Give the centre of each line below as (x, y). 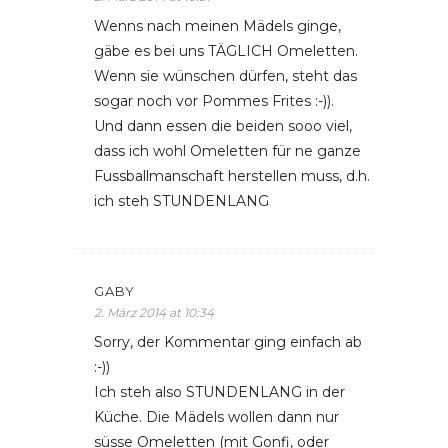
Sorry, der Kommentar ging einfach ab (228, 342)
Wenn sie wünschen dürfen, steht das (225, 76)
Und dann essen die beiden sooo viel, (223, 126)
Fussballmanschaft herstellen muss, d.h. (232, 176)
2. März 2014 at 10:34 (154, 312)
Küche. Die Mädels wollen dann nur (216, 417)
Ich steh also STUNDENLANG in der (219, 392)
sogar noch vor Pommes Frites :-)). (214, 101)
